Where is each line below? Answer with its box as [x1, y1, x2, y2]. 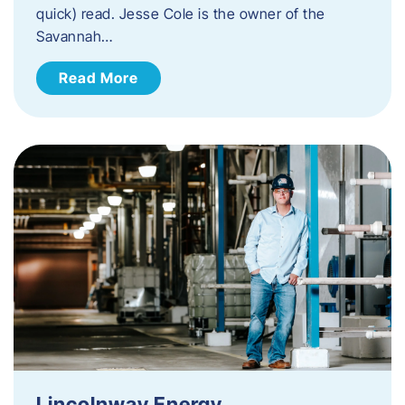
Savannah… [36, 26, 113, 45]
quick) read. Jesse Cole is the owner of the [36, 4, 325, 23]
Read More [59, 68, 138, 87]
